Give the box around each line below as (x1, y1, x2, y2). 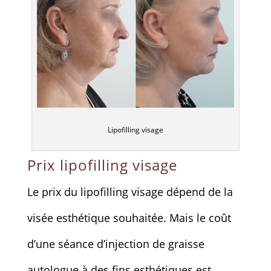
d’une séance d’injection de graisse (27, 236, 204, 251)
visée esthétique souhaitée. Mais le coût (27, 210, 231, 225)
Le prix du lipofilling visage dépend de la (27, 184, 233, 199)
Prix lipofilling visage (27, 154, 177, 175)
